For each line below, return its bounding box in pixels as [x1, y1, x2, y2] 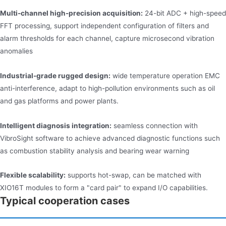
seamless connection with [111, 121, 198, 130]
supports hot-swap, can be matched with [66, 171, 201, 180]
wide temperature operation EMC [110, 71, 220, 80]
